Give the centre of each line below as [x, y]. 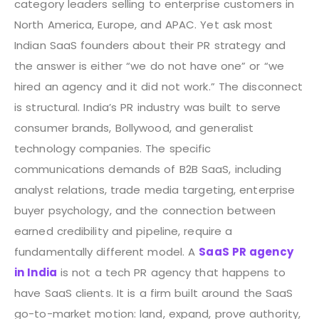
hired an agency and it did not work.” [116, 86]
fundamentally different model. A [107, 251]
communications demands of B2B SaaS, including [148, 169]
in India [36, 272]
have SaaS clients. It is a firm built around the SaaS [154, 293]
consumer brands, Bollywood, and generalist [134, 127]
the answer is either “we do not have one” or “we [149, 66]
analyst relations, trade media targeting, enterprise [155, 189]
